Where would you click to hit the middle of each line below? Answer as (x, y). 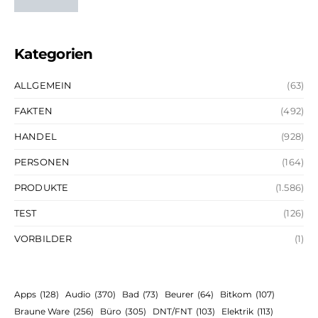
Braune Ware (42, 311)
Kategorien (54, 54)
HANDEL (35, 136)
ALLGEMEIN (43, 85)
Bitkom (236, 294)
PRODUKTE (42, 187)
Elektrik (237, 311)
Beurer (179, 294)
